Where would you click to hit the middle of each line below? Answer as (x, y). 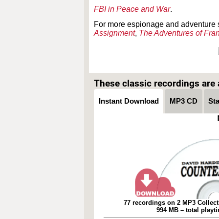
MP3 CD (184, 101)
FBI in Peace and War (132, 9)
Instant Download (129, 101)
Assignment (114, 33)
